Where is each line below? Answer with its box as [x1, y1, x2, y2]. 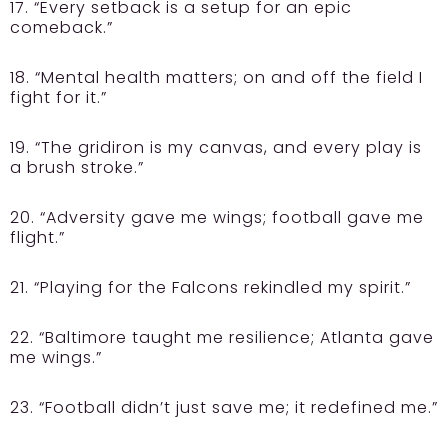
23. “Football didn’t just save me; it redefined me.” [10, 395, 438, 419]
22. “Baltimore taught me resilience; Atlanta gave [10, 325, 434, 349]
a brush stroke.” [10, 155, 144, 179]
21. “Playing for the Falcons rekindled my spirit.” [10, 275, 411, 299]
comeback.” [10, 15, 113, 39]
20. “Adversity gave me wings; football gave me [10, 205, 424, 229]
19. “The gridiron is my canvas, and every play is [10, 135, 422, 159]
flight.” [10, 225, 65, 249]
